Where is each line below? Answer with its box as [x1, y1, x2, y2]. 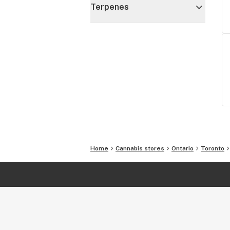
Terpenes [90, 2, 129, 12]
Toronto [201, 144, 224, 152]
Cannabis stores [116, 144, 164, 152]
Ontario [171, 144, 194, 152]
